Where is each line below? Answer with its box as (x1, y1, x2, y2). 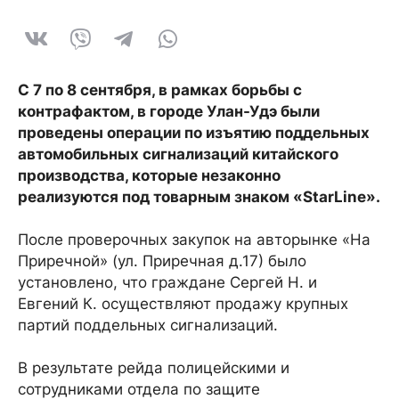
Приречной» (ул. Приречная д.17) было (18, 251, 306, 270)
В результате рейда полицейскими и (18, 358, 289, 377)
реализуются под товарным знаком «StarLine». (18, 187, 380, 206)
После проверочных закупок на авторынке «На (18, 230, 370, 248)
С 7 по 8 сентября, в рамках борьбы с (18, 80, 302, 99)
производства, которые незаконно (18, 166, 281, 184)
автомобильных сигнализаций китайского (18, 144, 338, 163)
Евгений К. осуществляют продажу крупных (18, 294, 348, 313)
